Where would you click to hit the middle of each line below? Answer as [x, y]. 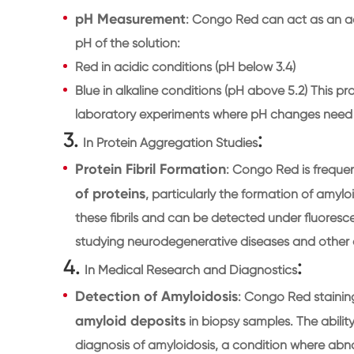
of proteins [110, 193]
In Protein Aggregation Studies [170, 142]
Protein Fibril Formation [151, 169]
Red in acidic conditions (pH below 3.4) [185, 66]
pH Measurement [130, 19]
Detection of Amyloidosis [156, 296]
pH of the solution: [128, 43]
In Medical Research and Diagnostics [191, 269]
